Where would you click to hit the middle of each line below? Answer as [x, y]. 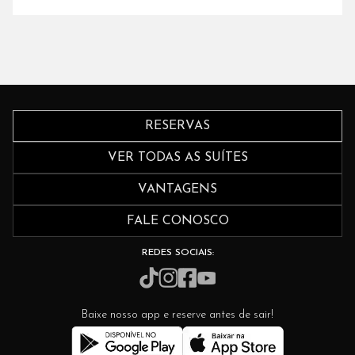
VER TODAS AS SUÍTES [177, 157]
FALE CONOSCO [177, 221]
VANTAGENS [177, 189]
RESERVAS [177, 126]
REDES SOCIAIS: [177, 252]
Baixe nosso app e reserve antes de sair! [177, 315]
